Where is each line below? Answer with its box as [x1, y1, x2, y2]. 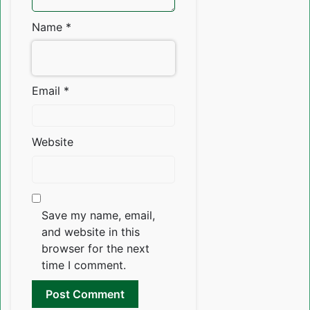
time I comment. [42, 258, 126, 273]
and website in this [42, 225, 140, 239]
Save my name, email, [42, 208, 155, 223]
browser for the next [42, 241, 149, 256]
